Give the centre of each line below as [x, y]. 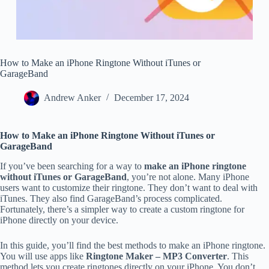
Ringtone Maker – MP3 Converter [156, 256]
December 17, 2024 [152, 98]
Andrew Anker [72, 98]
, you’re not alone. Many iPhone [188, 177]
